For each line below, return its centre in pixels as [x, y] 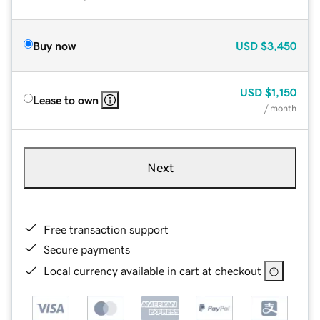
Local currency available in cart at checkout [152, 270]
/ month [280, 108]
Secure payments [87, 249]
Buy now [54, 45]
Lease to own [66, 100]
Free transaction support [106, 229]
